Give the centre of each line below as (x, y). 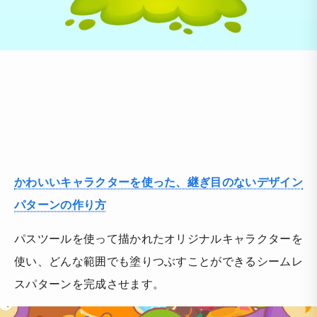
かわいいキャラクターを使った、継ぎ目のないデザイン (158, 181)
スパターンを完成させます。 (90, 283)
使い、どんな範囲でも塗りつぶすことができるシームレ (159, 260)
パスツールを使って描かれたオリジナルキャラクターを (158, 238)
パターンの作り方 (60, 204)
